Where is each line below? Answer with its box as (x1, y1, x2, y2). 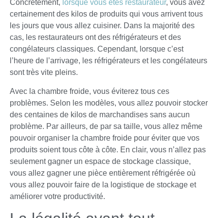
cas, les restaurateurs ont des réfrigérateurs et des (10, 33, 181, 42)
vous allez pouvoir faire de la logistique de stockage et (10, 180, 196, 189)
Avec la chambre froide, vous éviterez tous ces (10, 87, 169, 95)
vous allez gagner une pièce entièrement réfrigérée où (10, 168, 196, 177)
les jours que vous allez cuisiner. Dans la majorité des (10, 21, 195, 30)
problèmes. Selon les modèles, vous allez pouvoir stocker (10, 98, 208, 107)
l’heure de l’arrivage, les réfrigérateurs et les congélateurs (10, 56, 207, 65)
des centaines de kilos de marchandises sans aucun (10, 110, 190, 119)
